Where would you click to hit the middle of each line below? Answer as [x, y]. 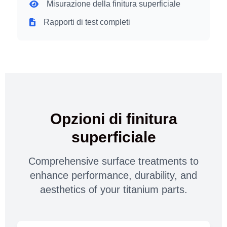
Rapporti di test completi [87, 22]
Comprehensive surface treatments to [113, 161]
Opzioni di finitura [113, 119]
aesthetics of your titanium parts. [113, 190]
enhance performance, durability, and [113, 176]
